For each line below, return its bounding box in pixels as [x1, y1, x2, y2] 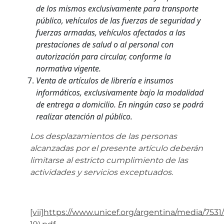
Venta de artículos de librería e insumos [36, 74, 173, 86]
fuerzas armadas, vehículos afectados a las [36, 26, 185, 38]
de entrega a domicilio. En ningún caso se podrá [36, 98, 203, 110]
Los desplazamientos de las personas [30, 131, 177, 141]
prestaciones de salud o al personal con [36, 38, 173, 50]
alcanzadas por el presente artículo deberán [30, 143, 203, 153]
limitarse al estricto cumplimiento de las [30, 155, 188, 165]
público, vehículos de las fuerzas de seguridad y [36, 14, 200, 26]
